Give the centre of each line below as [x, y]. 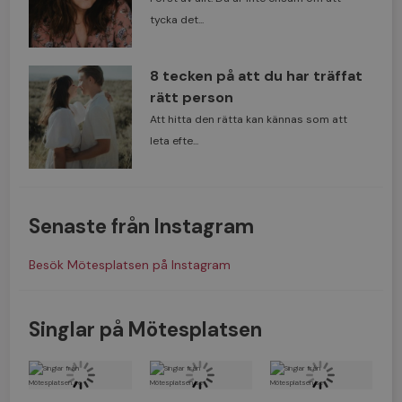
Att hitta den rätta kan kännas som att [248, 120]
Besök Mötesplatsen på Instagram [130, 265]
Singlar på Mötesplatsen [146, 330]
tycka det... [176, 20]
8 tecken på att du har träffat [256, 76]
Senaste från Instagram [142, 227]
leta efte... [174, 141]
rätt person [191, 98]
